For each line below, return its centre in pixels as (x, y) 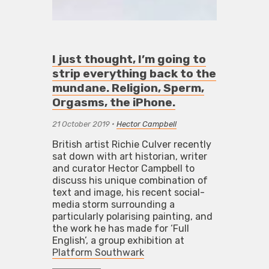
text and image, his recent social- (128, 192)
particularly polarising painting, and (132, 216)
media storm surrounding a (113, 204)
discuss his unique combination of (130, 180)
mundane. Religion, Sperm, (128, 88)
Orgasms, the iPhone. (113, 102)
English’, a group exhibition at (118, 240)
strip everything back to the (134, 73)
